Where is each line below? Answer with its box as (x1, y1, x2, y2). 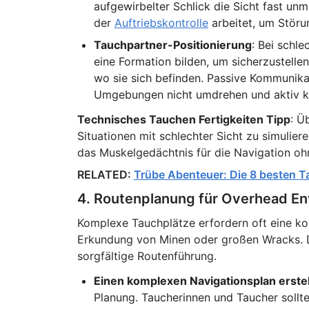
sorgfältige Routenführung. (77, 249, 217, 263)
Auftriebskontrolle (114, 16, 208, 30)
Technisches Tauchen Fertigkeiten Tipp (77, 112, 290, 126)
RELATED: (77, 168, 134, 181)
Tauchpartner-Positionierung (93, 38, 252, 52)
